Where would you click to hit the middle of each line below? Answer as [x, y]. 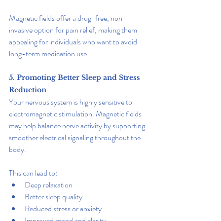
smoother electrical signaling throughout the [75, 137]
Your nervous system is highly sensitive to [71, 102]
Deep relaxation [49, 184]
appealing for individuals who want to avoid [74, 41]
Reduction [28, 90]
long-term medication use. [49, 53]
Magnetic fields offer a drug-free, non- [68, 18]
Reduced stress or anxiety [63, 208]
